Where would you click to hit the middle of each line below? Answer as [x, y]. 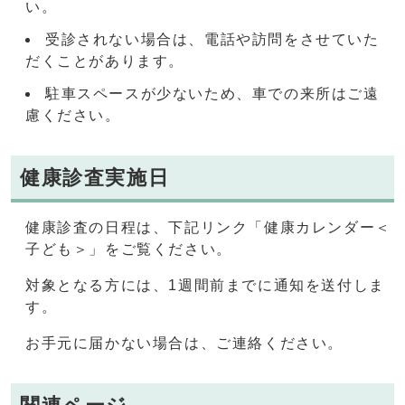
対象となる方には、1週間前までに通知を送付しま [205, 286]
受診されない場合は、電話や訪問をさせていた [212, 40]
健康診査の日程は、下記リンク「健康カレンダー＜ [208, 228]
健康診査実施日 [95, 178]
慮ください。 [73, 116]
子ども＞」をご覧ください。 [129, 250]
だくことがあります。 [105, 61]
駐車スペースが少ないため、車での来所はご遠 [212, 94]
